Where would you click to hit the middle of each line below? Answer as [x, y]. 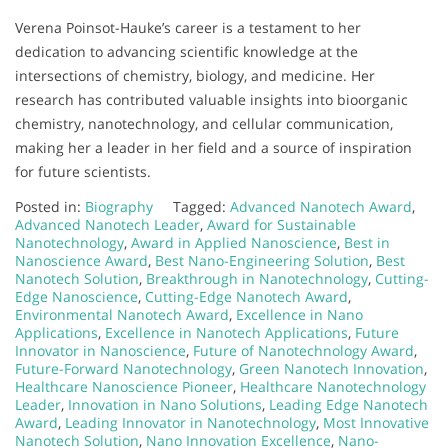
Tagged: [201, 207]
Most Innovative [376, 423]
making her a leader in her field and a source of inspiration [213, 148]
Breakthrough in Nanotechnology [257, 279]
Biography [119, 207]
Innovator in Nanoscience [100, 351]
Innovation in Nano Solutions [165, 405]
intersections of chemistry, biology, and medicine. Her [195, 76]
